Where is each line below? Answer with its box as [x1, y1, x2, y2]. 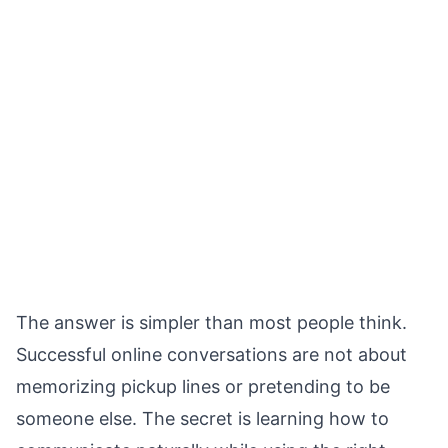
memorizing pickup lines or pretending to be [16, 376, 390, 397]
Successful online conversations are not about [16, 344, 407, 365]
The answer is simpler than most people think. [16, 312, 407, 333]
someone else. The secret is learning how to [16, 408, 389, 429]
